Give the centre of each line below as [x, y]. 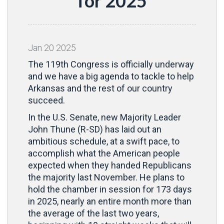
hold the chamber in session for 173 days [110, 189]
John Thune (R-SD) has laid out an [95, 129]
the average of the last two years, [93, 213]
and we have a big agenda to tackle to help [111, 76]
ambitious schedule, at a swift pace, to [104, 141]
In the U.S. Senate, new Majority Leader [104, 117]
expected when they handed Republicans [110, 165]
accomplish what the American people [104, 153]
